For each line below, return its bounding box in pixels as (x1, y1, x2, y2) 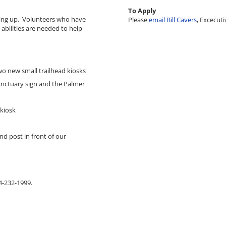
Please (128, 15, 149, 24)
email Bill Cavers (148, 15, 197, 24)
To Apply (128, 6, 156, 15)
